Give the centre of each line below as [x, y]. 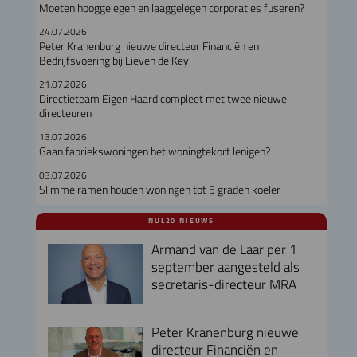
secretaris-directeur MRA [224, 284]
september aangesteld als [225, 266]
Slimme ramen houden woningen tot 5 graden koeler [159, 189]
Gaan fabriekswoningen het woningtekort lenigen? [154, 151]
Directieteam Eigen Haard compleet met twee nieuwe [163, 98]
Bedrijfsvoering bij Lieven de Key [114, 60]
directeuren [65, 113]
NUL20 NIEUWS [182, 220]
